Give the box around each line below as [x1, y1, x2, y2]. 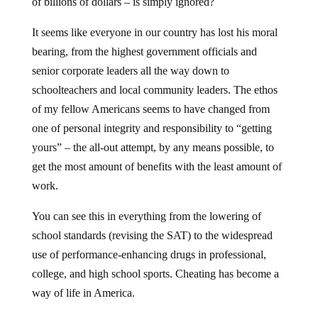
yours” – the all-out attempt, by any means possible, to [31, 141, 274, 153]
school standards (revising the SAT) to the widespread [31, 229, 273, 241]
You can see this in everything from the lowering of [31, 210, 261, 222]
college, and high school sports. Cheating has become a [31, 268, 279, 280]
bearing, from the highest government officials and [31, 45, 257, 57]
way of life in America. [31, 287, 135, 299]
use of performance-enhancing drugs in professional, [31, 248, 266, 261]
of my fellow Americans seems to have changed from [31, 103, 270, 115]
